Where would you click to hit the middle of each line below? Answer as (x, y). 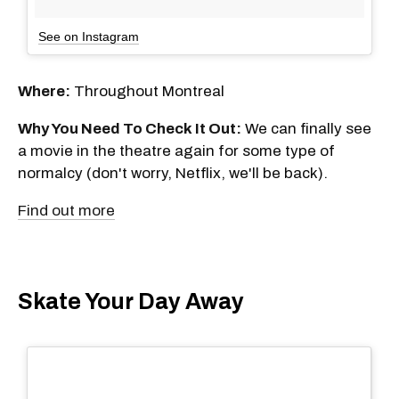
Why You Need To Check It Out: (130, 128)
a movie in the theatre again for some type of (176, 151)
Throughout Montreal (147, 91)
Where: (44, 91)
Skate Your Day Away (131, 302)
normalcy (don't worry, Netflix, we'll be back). (173, 173)
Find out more (66, 210)
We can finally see (306, 128)
